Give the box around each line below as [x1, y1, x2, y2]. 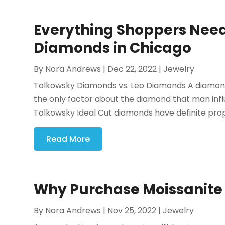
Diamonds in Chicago [34, 38, 192, 58]
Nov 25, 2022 [107, 205, 157, 217]
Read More [46, 133, 90, 145]
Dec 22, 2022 [107, 63, 157, 75]
